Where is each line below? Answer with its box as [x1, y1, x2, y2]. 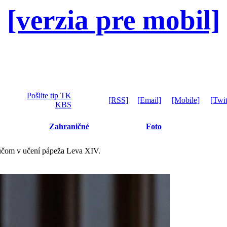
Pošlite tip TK [27, 91, 71, 100]
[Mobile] [172, 96, 200, 104]
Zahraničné [49, 122, 89, 131]
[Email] [137, 96, 161, 104]
